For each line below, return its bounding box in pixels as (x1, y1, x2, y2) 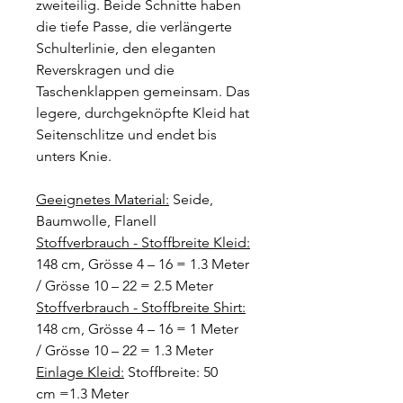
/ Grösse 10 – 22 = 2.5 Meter (36, 277, 213, 294)
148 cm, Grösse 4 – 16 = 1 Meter (36, 320, 238, 337)
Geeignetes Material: (36, 191, 169, 208)
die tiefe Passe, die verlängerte (36, 18, 232, 35)
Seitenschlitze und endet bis (36, 126, 217, 143)
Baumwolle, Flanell (36, 212, 157, 229)
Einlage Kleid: (36, 363, 124, 381)
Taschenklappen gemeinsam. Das (36, 83, 250, 100)
